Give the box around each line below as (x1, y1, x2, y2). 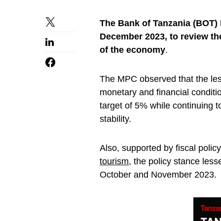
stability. (100, 114, 131, 124)
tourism (100, 156, 129, 166)
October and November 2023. (100, 170, 217, 180)
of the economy (100, 45, 165, 55)
